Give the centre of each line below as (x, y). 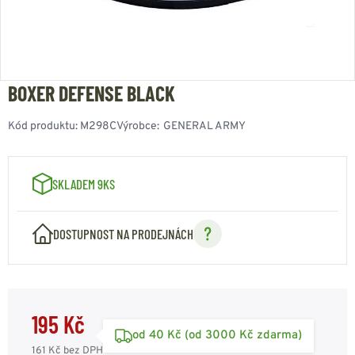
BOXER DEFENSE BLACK (92, 93)
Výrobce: (138, 126)
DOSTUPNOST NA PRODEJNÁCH (123, 234)
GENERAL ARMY (204, 126)
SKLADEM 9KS (84, 184)
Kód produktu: (44, 126)
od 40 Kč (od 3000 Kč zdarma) (217, 335)
